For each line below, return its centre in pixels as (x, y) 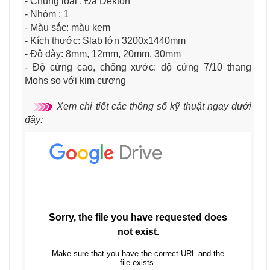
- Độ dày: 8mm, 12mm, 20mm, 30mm (103, 54)
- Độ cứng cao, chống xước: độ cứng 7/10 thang (138, 67)
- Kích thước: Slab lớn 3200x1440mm (105, 40)
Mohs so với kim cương (75, 80)
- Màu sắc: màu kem (67, 27)
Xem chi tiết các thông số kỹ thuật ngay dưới (152, 106)
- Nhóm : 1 (47, 14)
